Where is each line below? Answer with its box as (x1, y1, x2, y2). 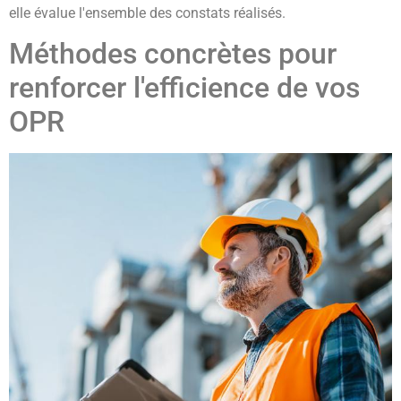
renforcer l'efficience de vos (9, 71, 360, 106)
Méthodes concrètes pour (9, 37, 337, 72)
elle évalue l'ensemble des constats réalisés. (9, 4, 286, 21)
